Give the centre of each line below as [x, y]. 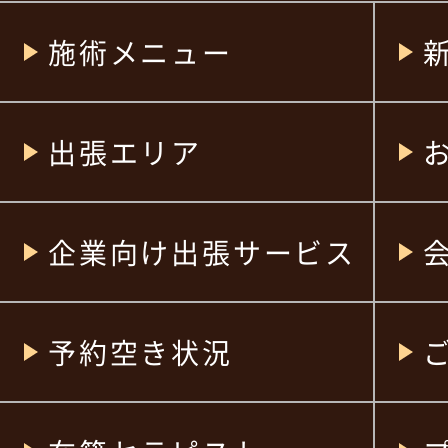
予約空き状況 [140, 352]
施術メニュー [140, 52]
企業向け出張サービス [202, 252]
